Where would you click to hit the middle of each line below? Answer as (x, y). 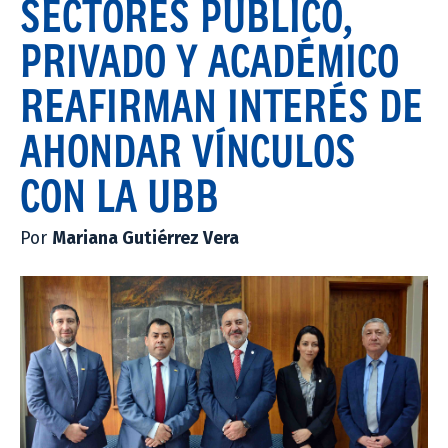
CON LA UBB (119, 194)
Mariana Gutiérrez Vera (145, 238)
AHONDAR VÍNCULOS (188, 149)
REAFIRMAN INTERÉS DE (221, 104)
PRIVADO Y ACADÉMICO (209, 59)
